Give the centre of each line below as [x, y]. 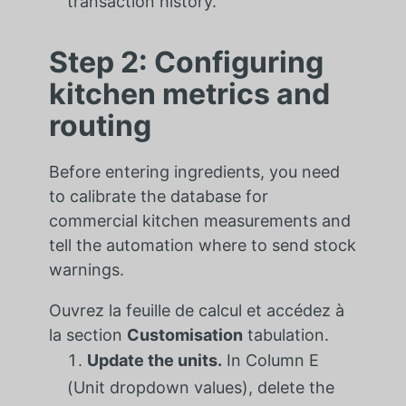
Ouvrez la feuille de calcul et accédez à [196, 311]
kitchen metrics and [189, 94]
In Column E [270, 361]
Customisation [184, 335]
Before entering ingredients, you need [194, 172]
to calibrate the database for [158, 197]
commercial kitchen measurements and [199, 221]
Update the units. [154, 361]
